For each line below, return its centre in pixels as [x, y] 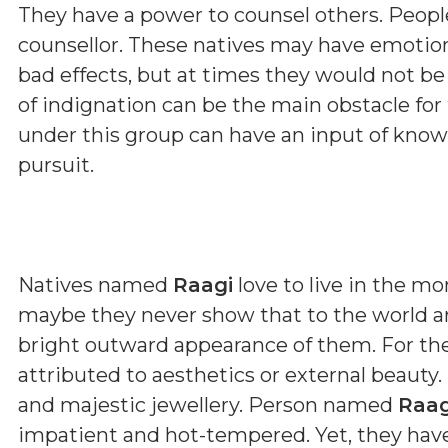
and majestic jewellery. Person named [208, 404]
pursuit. [56, 164]
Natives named [95, 284]
